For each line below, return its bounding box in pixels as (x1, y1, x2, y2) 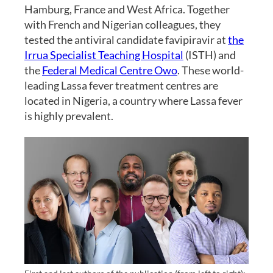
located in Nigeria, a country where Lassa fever (24, 93, 243, 107)
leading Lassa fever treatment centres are (24, 78, 218, 92)
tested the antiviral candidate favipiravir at (24, 32, 228, 46)
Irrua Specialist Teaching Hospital (24, 48, 183, 62)
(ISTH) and (183, 48, 236, 62)
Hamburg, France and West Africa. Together (24, 2, 230, 16)
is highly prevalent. (24, 108, 113, 122)
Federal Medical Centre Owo (42, 63, 177, 77)
